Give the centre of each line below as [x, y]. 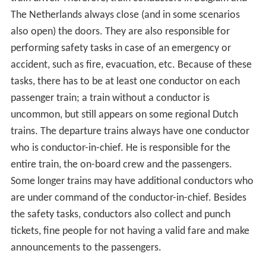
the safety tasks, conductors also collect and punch [120, 215]
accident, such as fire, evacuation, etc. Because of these [131, 65]
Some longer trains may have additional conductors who [132, 182]
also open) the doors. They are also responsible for [120, 32]
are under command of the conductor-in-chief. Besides [128, 198]
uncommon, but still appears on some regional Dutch [124, 115]
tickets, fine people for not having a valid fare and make [130, 232]
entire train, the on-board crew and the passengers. [121, 165]
